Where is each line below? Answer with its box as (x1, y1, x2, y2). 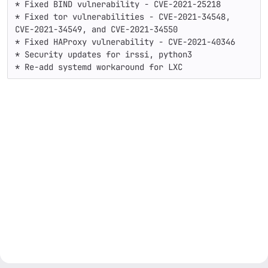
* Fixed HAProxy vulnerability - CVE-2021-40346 (15, 36, 235, 47)
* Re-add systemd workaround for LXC (15, 62, 182, 72)
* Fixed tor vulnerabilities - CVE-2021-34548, (15, 11, 230, 22)
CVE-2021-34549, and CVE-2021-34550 (15, 24, 178, 35)
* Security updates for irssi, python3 (15, 49, 192, 60)
